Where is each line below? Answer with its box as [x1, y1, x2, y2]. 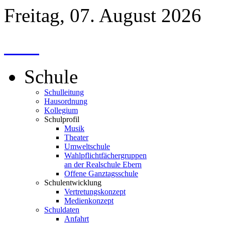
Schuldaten [44, 205, 79, 214]
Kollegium [44, 106, 78, 115]
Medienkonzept [64, 196, 114, 205]
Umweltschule [64, 142, 110, 151]
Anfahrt [64, 214, 89, 223]
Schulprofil [44, 115, 79, 124]
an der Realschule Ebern [64, 160, 142, 169]
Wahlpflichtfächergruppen [64, 151, 147, 160]
